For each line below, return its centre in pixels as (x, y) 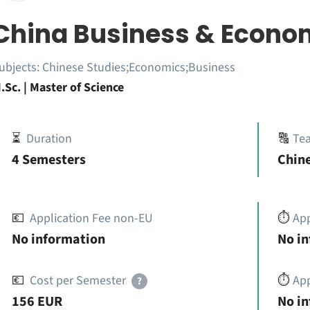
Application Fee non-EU (91, 218)
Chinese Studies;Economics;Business (138, 67)
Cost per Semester (77, 281)
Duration (49, 139)
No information (58, 239)
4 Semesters (48, 160)
